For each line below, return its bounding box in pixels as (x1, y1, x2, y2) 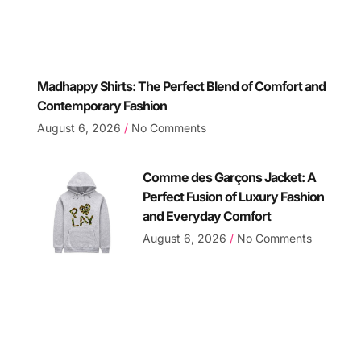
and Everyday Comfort (143, 208, 272, 225)
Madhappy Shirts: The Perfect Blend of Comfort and (37, 78, 326, 95)
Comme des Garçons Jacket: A (143, 169, 317, 186)
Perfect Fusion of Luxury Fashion (143, 189, 325, 205)
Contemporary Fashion (37, 98, 168, 114)
